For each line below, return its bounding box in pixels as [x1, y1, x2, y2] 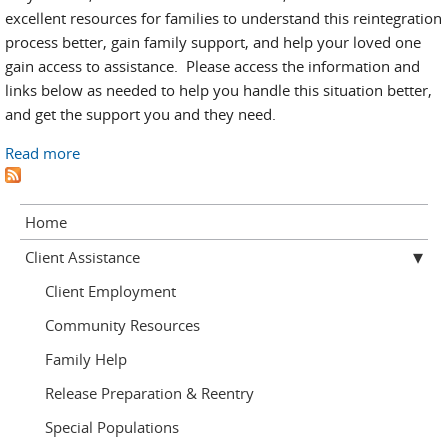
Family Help [45, 349, 127, 369]
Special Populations [45, 417, 179, 437]
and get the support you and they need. [5, 104, 276, 124]
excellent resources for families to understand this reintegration [5, 8, 442, 28]
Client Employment [45, 281, 176, 301]
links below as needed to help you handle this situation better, [5, 80, 432, 100]
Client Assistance [25, 247, 140, 267]
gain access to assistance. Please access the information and [5, 56, 420, 76]
